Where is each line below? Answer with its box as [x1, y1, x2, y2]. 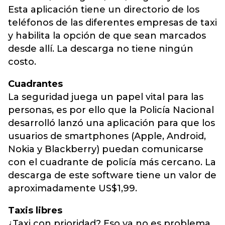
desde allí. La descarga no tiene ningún [8, 43, 193, 54]
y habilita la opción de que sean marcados [8, 30, 206, 41]
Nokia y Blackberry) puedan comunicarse [8, 144, 203, 155]
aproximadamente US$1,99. [8, 183, 137, 194]
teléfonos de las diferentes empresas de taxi [8, 17, 217, 28]
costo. [8, 56, 36, 67]
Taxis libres [8, 205, 62, 216]
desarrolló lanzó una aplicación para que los [8, 118, 215, 129]
